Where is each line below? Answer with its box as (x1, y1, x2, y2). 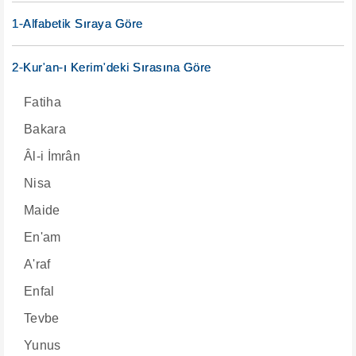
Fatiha (24, 95, 61, 109)
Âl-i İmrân (24, 149, 80, 163)
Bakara (24, 122, 66, 136)
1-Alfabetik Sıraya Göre (12, 17, 143, 30)
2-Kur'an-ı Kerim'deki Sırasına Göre (12, 60, 211, 74)
